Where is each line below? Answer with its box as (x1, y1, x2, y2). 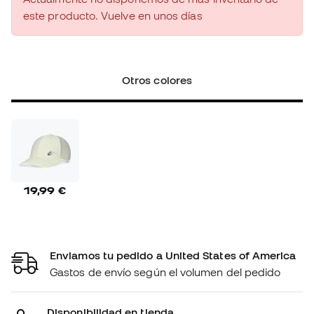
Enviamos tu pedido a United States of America (50, 248, 296, 261)
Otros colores (121, 74, 192, 87)
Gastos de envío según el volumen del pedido (50, 265, 281, 278)
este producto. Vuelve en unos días (23, 9, 203, 22)
